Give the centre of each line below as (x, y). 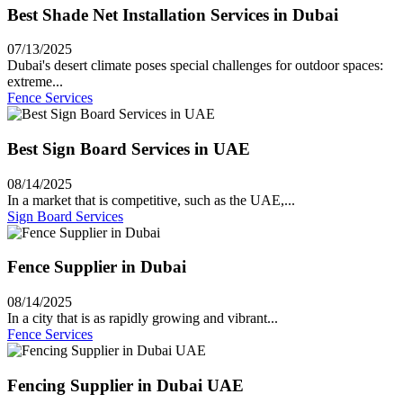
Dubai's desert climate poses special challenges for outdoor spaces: (195, 66)
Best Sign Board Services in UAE (129, 149)
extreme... (35, 82)
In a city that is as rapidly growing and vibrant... (143, 318)
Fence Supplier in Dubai (97, 267)
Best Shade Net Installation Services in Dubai (173, 14)
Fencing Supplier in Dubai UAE (125, 385)
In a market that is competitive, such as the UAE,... (151, 200)
